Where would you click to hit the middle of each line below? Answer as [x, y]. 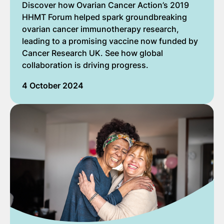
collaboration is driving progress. [85, 65]
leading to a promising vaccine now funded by [110, 41]
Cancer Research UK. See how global [92, 53]
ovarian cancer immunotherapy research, [100, 29]
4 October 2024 [53, 85]
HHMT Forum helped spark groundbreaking [104, 17]
